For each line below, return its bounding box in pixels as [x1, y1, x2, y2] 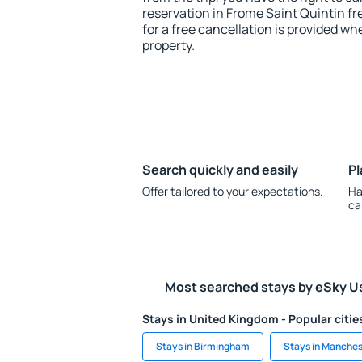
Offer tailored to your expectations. [142, 183, 323, 199]
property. [142, 36, 195, 54]
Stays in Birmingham [156, 339, 250, 353]
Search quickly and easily [142, 161, 298, 179]
